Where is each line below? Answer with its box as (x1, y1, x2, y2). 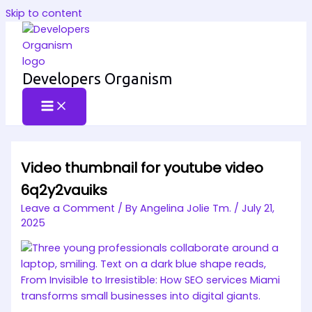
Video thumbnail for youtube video (21, 157, 264, 178)
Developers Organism (22, 70, 172, 87)
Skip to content (6, 6, 82, 20)
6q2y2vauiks (21, 180, 108, 200)
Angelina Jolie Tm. (140, 201, 235, 215)
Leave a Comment (21, 201, 116, 215)
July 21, (242, 201, 275, 215)
